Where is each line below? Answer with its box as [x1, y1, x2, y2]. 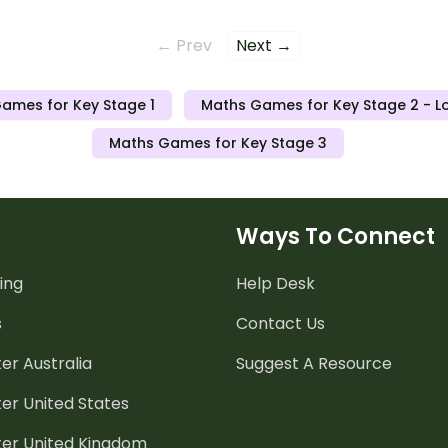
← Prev [156, 33, 212, 57]
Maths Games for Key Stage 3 [109, 132, 327, 153]
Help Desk [236, 271, 315, 295]
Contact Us [236, 311, 325, 335]
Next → [236, 33, 292, 57]
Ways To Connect [236, 220, 435, 252]
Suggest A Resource [236, 351, 392, 375]
